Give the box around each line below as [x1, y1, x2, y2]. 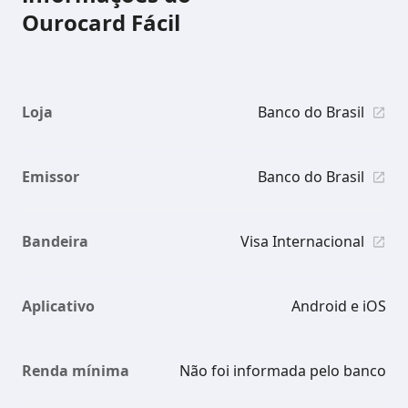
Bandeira [22, 231, 88, 251]
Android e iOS [291, 296, 386, 316]
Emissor [22, 167, 79, 187]
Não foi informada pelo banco [179, 361, 386, 381]
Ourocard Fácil [22, 7, 180, 37]
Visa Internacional [240, 231, 364, 251]
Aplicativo [22, 296, 95, 316]
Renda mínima [22, 361, 129, 381]
